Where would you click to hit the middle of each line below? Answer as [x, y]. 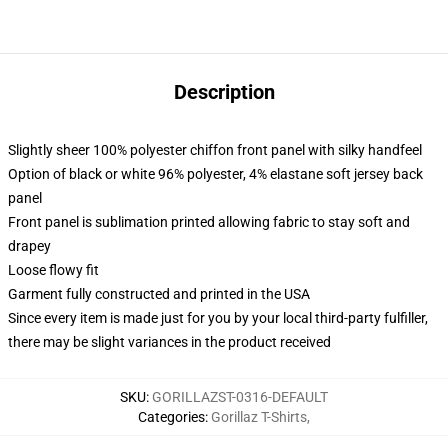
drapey [29, 246]
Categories [171, 417]
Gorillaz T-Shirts [259, 417]
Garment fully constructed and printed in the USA [159, 294]
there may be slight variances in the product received [169, 342]
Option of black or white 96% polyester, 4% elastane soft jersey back [215, 174]
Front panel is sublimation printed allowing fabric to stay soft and [209, 222]
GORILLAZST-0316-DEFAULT [240, 397]
